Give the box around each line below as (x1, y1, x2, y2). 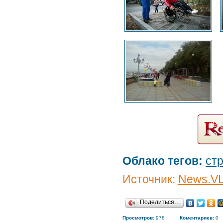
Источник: (122, 173, 178, 186)
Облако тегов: (122, 154, 203, 167)
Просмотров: (122, 215, 154, 221)
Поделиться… (140, 199, 180, 206)
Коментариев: (180, 215, 214, 221)
